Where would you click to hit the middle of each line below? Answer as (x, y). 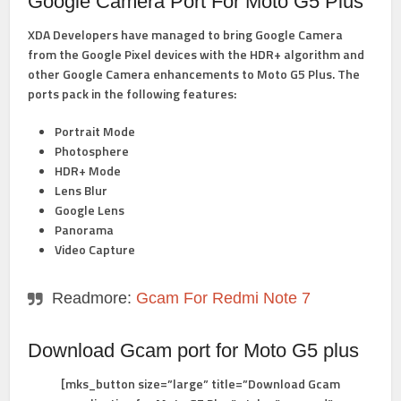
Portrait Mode (95, 131)
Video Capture (95, 249)
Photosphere (92, 151)
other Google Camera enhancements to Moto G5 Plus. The (194, 74)
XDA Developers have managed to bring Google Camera (186, 34)
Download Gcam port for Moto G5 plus (194, 350)
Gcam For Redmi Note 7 (224, 298)
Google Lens (90, 210)
